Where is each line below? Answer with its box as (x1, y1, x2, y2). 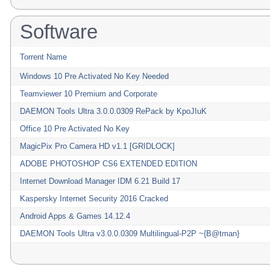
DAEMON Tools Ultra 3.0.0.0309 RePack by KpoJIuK (20, 107, 207, 116)
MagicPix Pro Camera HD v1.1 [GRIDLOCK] (20, 142, 175, 151)
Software (20, 20, 98, 43)
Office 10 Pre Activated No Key (20, 124, 130, 133)
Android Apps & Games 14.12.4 (20, 212, 130, 221)
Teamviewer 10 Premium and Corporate (20, 89, 157, 98)
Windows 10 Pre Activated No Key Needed (20, 72, 169, 81)
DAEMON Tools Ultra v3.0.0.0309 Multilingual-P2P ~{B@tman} (20, 229, 239, 238)
